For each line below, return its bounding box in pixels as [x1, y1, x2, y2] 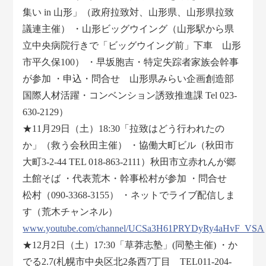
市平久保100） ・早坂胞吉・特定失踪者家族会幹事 [23, 57, 239, 68]
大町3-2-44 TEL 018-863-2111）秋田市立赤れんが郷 [23, 157, 236, 167]
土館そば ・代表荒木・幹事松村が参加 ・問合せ [23, 173, 237, 184]
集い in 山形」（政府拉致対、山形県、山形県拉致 [23, 7, 235, 18]
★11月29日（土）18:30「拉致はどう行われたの [23, 123, 225, 134]
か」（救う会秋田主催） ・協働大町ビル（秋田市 [23, 140, 235, 151]
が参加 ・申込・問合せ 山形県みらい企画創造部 [23, 74, 235, 84]
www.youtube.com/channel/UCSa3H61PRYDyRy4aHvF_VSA [23, 223, 265, 234]
